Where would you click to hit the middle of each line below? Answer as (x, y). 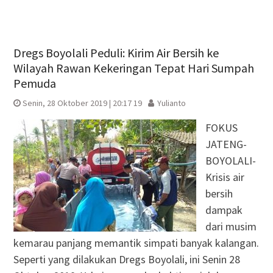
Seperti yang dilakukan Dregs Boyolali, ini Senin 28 (126, 259)
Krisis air (225, 177)
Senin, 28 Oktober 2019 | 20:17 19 (82, 103)
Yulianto (171, 103)
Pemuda (34, 83)
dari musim (231, 226)
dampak (224, 210)
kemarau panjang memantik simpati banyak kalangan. (136, 243)
